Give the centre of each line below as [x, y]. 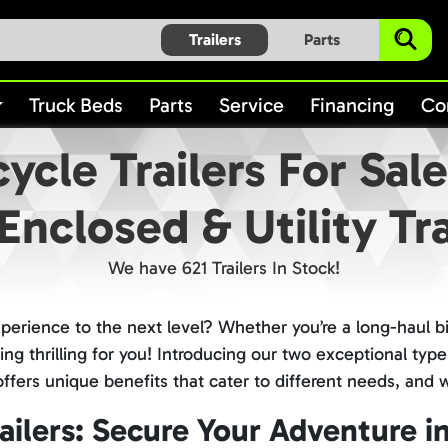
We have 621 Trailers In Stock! [224, 268]
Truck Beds [76, 105]
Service [252, 105]
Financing [353, 105]
